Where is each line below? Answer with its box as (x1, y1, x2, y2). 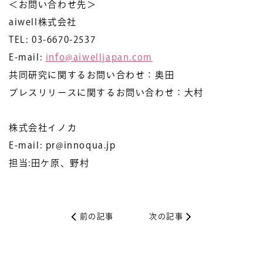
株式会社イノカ (9, 123, 77, 132)
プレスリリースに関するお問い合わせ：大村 (9, 88, 204, 97)
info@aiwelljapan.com (45, 53, 153, 62)
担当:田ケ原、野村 (9, 159, 90, 167)
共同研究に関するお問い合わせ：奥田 (9, 70, 175, 79)
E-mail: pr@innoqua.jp (9, 141, 116, 150)
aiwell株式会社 (9, 18, 77, 26)
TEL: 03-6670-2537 (9, 35, 96, 44)
